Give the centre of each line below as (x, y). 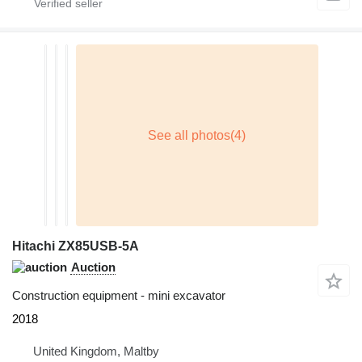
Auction (93, 267)
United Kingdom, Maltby (96, 351)
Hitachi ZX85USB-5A (76, 246)
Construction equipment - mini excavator (119, 296)
